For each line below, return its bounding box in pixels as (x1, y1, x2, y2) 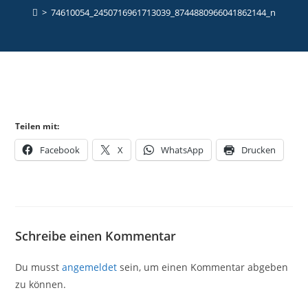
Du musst (15, 260, 63, 274)
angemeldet (62, 260, 118, 274)
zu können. (15, 277, 67, 291)
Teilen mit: (15, 120, 60, 132)
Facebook (40, 143, 80, 156)
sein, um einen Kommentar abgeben (117, 260, 289, 274)
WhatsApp (161, 143, 204, 156)
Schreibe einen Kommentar (15, 227, 177, 244)
